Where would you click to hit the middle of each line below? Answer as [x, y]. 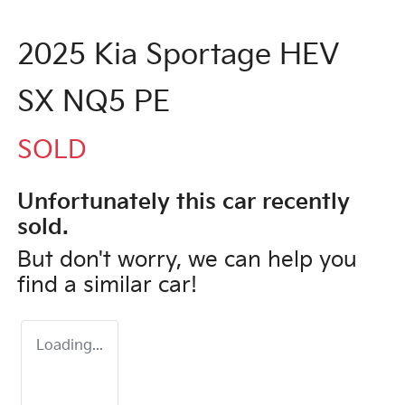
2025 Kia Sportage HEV [179, 55]
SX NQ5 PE [94, 102]
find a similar [88, 285]
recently [303, 202]
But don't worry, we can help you [187, 259]
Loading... [70, 345]
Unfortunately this [120, 202]
